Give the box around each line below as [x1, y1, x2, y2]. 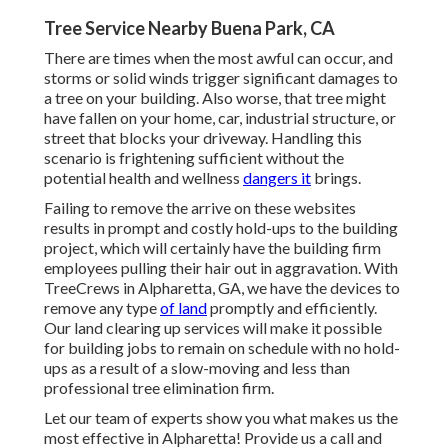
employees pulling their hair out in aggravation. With [44, 258, 398, 278]
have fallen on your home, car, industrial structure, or [44, 108, 396, 128]
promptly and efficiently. [207, 298, 377, 318]
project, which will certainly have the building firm [44, 238, 381, 258]
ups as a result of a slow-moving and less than [44, 358, 350, 378]
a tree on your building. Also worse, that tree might [44, 88, 386, 108]
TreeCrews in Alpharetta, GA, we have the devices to [44, 278, 400, 298]
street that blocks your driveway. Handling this [44, 128, 362, 148]
